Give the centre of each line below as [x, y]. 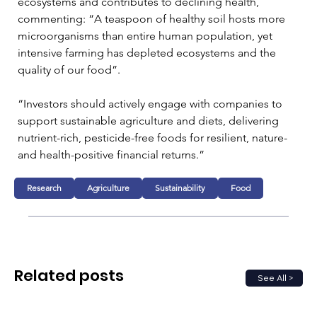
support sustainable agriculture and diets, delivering [150, 120]
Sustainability [180, 188]
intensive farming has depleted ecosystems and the [148, 52]
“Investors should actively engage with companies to [151, 103]
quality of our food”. [69, 69]
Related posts [69, 276]
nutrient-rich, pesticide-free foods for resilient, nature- [154, 137]
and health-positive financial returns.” [111, 154]
